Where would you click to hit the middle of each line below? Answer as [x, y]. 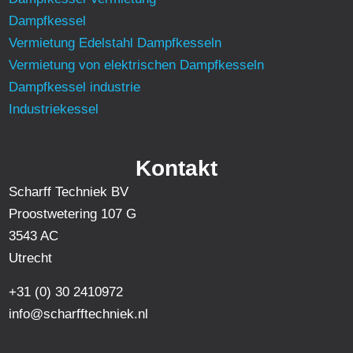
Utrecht [31, 258]
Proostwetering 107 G [73, 214]
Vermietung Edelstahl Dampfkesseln [115, 43]
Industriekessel [54, 110]
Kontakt [176, 169]
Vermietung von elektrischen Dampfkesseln [137, 65]
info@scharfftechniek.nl [79, 314]
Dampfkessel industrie [75, 87]
